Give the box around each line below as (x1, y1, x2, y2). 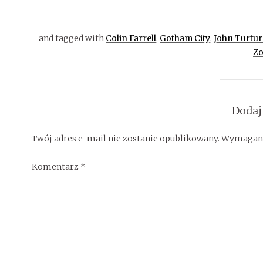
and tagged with (38, 32, 106, 43)
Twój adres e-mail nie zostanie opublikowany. (31, 133, 220, 144)
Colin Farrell (105, 32, 156, 43)
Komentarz (31, 161, 80, 172)
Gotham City (159, 32, 210, 43)
